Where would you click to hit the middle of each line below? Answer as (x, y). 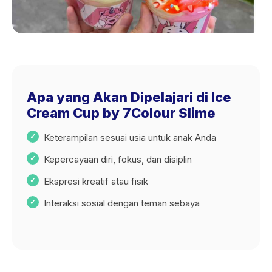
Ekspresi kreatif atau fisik (96, 181)
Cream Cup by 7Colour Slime (121, 113)
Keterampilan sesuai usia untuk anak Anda (130, 138)
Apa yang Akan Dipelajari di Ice (129, 97)
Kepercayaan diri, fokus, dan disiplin (118, 159)
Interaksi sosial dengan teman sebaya (122, 203)
